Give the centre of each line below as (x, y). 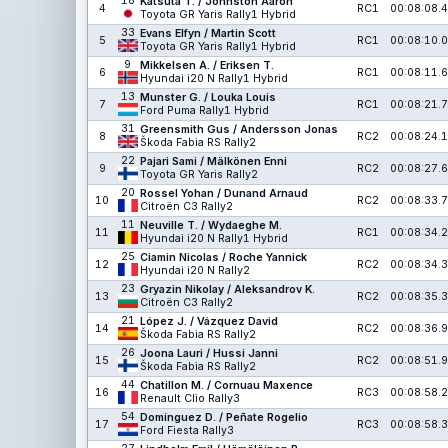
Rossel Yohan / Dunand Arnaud (224, 193)
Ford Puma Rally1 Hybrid (204, 110)
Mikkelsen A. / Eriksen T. (207, 65)
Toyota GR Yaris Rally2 (199, 174)
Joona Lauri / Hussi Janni (209, 353)
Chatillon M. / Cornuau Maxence (226, 385)
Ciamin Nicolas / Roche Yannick (223, 257)
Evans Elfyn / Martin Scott (208, 33)
